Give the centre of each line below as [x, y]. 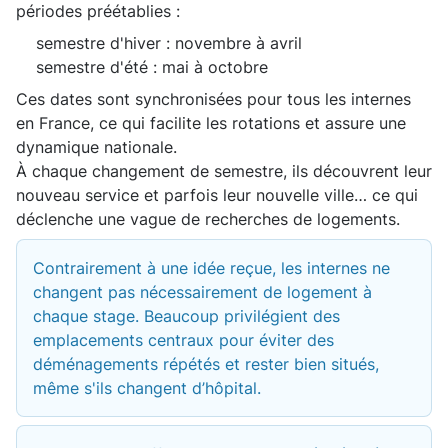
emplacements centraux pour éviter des [183, 340]
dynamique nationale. [96, 147]
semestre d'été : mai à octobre [152, 67]
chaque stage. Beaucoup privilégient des [186, 316]
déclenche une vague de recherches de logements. [208, 219]
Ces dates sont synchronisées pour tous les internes [213, 99]
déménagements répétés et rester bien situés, [206, 364]
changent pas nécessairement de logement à [202, 292]
